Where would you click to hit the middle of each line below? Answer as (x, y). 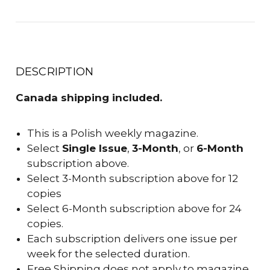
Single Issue (95, 149)
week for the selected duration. (109, 254)
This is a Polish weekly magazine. (113, 133)
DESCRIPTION (55, 72)
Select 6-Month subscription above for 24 (135, 209)
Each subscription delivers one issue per (133, 239)
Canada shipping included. (89, 98)
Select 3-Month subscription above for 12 (133, 179)
